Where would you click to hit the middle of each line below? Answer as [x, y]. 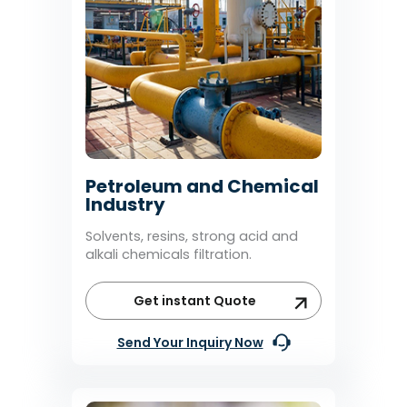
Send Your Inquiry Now [190, 342]
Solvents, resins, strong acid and [192, 236]
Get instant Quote [194, 300]
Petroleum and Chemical [202, 186]
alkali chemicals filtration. [169, 254]
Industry [125, 204]
